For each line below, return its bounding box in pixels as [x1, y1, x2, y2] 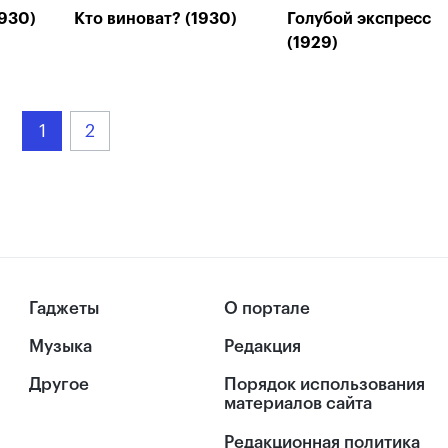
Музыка [29, 338, 93, 356]
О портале [224, 300, 310, 317]
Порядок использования [224, 376, 425, 394]
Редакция [224, 338, 301, 356]
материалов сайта [224, 395, 372, 413]
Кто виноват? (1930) [74, 11, 237, 27]
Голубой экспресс [287, 11, 431, 27]
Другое [29, 376, 90, 394]
